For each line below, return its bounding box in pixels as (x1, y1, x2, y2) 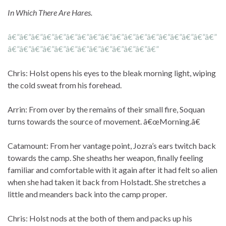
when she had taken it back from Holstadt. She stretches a (8, 177, 206, 187)
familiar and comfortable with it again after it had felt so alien (8, 165, 217, 175)
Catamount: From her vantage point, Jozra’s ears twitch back (8, 141, 216, 151)
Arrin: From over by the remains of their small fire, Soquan (8, 104, 205, 115)
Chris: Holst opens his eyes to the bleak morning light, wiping (8, 68, 216, 78)
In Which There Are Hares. (8, 8, 92, 18)
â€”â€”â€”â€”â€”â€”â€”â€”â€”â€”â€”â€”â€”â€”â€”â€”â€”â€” (8, 32, 217, 42)
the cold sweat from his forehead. (8, 80, 122, 90)
